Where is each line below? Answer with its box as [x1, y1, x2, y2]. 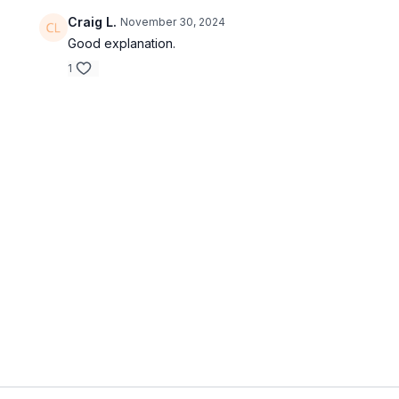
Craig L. [68, 14, 118, 29]
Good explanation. [68, 36, 176, 51]
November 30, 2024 [120, 15, 226, 28]
